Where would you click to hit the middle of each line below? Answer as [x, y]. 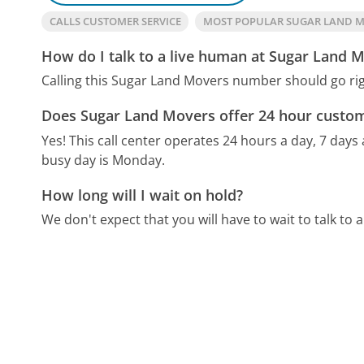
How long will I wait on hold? [143, 195]
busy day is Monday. [104, 160]
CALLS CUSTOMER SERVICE [115, 21]
